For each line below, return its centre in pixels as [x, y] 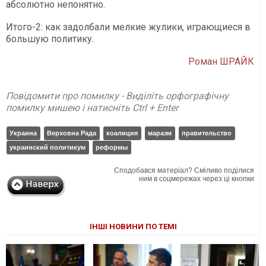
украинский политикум [47, 148]
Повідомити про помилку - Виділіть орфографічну [117, 96]
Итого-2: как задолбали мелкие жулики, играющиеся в [128, 27]
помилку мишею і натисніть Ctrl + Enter [92, 108]
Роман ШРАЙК [221, 62]
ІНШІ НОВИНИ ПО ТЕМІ [133, 227]
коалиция [122, 133]
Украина [23, 133]
